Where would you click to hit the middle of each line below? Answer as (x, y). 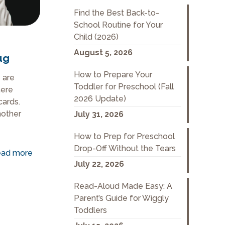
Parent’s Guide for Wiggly (121, 198)
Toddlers (90, 210)
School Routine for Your (118, 25)
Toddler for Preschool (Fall (124, 87)
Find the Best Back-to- (116, 13)
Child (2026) (96, 37)
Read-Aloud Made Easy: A (123, 186)
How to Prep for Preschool (124, 136)
